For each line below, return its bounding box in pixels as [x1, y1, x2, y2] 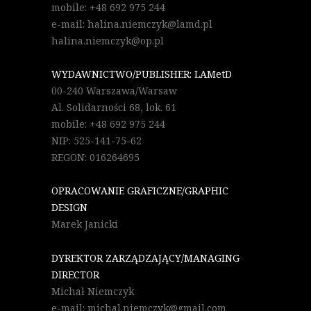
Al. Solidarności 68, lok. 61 [51, 100, 176, 114]
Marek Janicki [51, 217, 118, 230]
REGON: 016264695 [51, 150, 140, 164]
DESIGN [51, 200, 87, 214]
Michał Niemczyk [51, 284, 134, 298]
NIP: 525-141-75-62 [51, 133, 142, 147]
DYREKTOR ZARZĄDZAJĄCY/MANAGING [51, 251, 239, 264]
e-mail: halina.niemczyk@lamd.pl [51, 17, 212, 31]
